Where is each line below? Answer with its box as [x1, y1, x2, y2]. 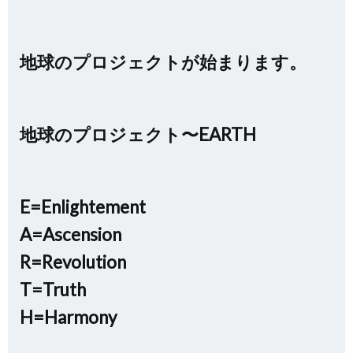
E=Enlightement [20, 196, 146, 217]
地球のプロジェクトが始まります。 [20, 51, 307, 72]
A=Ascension [20, 224, 121, 245]
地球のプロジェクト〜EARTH [20, 124, 256, 145]
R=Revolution [20, 251, 126, 273]
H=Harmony [20, 307, 117, 328]
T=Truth [20, 279, 86, 300]
